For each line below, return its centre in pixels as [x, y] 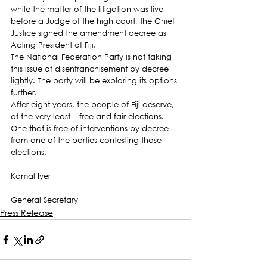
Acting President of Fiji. [53, 45]
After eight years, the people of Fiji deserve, [94, 105]
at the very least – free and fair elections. [89, 117]
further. [24, 93]
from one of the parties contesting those [87, 140]
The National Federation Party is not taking [92, 57]
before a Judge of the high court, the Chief [94, 21]
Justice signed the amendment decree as [90, 33]
